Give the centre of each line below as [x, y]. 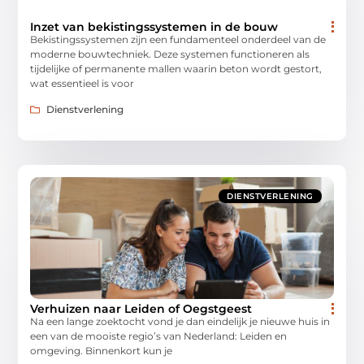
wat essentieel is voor [82, 83]
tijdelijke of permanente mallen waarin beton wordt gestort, [176, 68]
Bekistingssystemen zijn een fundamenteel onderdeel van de [178, 39]
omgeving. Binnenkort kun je [102, 351]
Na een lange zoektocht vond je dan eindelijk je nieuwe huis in [180, 322]
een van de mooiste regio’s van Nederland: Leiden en [159, 336]
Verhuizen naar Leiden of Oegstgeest [141, 309]
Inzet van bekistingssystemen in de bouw [154, 26]
